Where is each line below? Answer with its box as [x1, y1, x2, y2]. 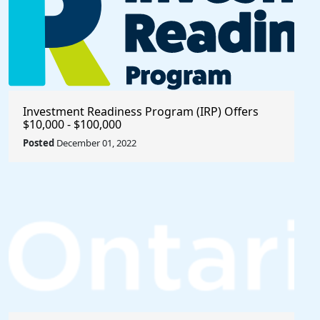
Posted [23, 136, 54, 149]
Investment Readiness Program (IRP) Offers [23, 104, 259, 119]
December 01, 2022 [54, 136, 136, 149]
